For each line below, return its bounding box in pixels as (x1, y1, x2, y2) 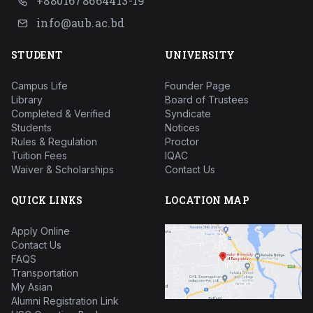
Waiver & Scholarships (11, 163, 114, 175)
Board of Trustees (165, 93, 249, 105)
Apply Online (11, 224, 70, 237)
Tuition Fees (11, 149, 67, 161)
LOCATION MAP (165, 193, 250, 207)
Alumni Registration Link (11, 294, 119, 307)
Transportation (11, 266, 78, 279)
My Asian (11, 280, 52, 293)
